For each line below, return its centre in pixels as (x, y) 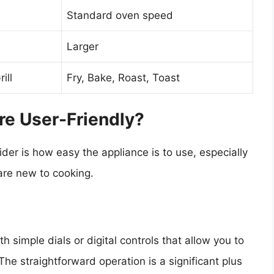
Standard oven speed (120, 16)
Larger (83, 47)
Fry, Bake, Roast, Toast (123, 78)
